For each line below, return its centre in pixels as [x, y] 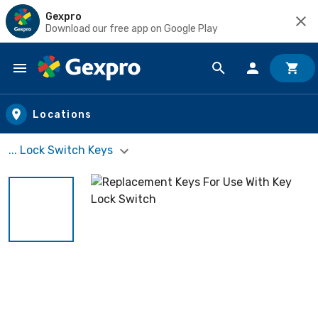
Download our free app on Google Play [132, 28]
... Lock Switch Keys [62, 150]
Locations [62, 114]
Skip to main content [75, 82]
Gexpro [64, 16]
